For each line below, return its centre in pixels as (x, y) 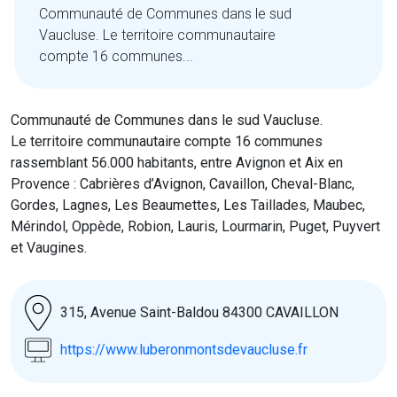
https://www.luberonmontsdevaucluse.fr (184, 350)
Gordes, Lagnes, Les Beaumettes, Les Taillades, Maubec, (188, 206)
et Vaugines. (49, 248)
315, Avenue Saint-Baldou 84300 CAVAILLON (199, 313)
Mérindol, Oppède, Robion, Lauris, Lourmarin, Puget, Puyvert (195, 227)
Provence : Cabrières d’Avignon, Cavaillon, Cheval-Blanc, (183, 184)
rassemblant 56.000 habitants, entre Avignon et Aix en (177, 163)
